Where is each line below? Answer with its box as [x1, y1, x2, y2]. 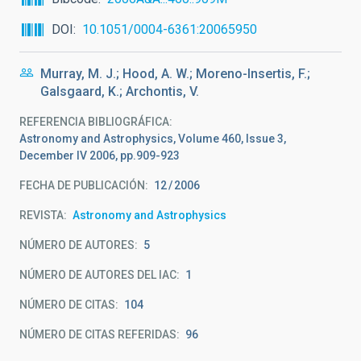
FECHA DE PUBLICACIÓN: [19, 179, 148, 192]
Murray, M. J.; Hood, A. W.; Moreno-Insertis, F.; [40, 66, 310, 81]
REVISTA [19, 209, 64, 222]
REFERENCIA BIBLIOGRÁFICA [19, 115, 169, 128]
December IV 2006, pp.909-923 [19, 149, 180, 162]
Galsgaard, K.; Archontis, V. [40, 84, 199, 99]
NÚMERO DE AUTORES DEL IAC [19, 268, 176, 281]
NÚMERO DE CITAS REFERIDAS [19, 328, 176, 341]
